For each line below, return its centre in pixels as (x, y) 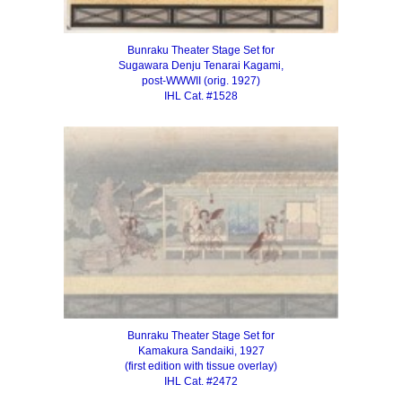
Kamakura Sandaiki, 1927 (201, 351)
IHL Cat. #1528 (201, 96)
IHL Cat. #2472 (201, 382)
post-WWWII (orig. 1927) (201, 81)
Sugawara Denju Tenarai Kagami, (201, 66)
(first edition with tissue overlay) (201, 367)
